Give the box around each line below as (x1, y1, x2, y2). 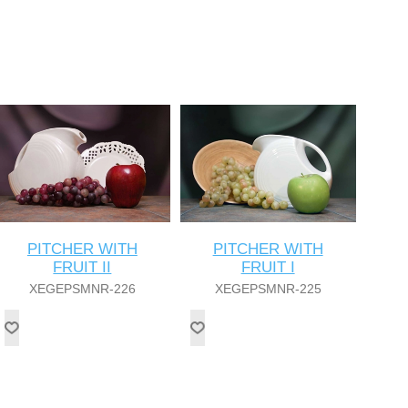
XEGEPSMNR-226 (28, 280, 136, 296)
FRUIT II (53, 258, 112, 276)
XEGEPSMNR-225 (214, 280, 321, 296)
